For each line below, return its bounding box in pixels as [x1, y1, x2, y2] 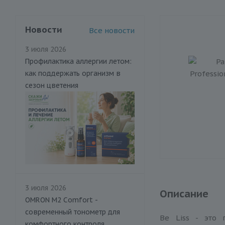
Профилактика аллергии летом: [25, 56, 132, 66]
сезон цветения [25, 80, 78, 90]
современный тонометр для [25, 207, 120, 216]
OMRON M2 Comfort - [25, 195, 97, 204]
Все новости [89, 25, 135, 35]
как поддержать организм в [25, 68, 121, 78]
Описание [160, 187, 208, 200]
